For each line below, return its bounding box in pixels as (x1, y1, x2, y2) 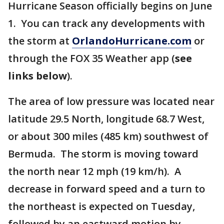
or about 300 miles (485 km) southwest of (8, 129, 208, 143)
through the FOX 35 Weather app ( (8, 51, 175, 65)
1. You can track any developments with (8, 16, 205, 30)
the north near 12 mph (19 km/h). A (8, 164, 181, 178)
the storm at (8, 34, 72, 47)
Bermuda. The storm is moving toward (8, 147, 198, 160)
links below (8, 69, 67, 82)
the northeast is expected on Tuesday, (8, 199, 195, 213)
